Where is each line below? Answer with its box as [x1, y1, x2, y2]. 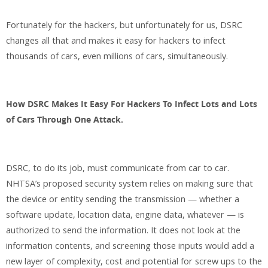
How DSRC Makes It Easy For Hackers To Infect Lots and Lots [6, 98, 257, 111]
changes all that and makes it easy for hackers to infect [6, 34, 226, 46]
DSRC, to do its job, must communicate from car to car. [6, 162, 229, 174]
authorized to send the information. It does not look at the [6, 224, 240, 236]
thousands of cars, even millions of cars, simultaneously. [6, 50, 228, 62]
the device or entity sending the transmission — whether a [6, 193, 239, 205]
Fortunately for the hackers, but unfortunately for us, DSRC [6, 19, 242, 31]
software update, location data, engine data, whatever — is [6, 209, 244, 221]
